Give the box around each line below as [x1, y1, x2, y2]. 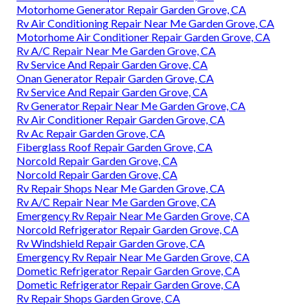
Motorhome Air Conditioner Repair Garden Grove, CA [16, 30, 270, 44]
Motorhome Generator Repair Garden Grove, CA [16, 3, 246, 16]
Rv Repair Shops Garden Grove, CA [16, 291, 180, 305]
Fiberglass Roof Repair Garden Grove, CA [16, 140, 212, 154]
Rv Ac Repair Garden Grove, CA [16, 126, 165, 140]
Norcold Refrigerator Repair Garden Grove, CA [16, 223, 239, 236]
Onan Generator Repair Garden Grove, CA [16, 71, 214, 85]
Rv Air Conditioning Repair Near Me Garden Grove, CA [16, 16, 274, 30]
